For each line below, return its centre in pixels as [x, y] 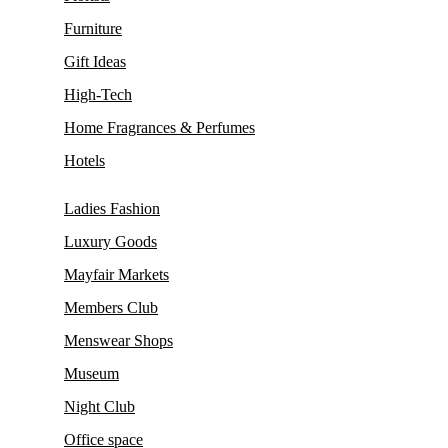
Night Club [99, 406]
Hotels [84, 160]
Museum [91, 373]
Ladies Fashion [112, 208]
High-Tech [98, 94]
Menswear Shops [118, 340]
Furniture [93, 28]
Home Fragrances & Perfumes [159, 127]
